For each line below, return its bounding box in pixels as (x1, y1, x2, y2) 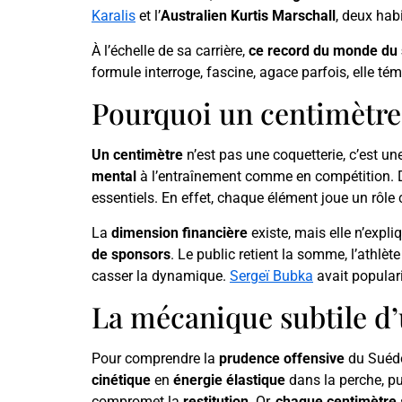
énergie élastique (173, 371, 285, 389)
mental (92, 168, 136, 186)
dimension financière (111, 223, 248, 241)
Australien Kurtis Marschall (161, 7, 336, 25)
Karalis (92, 7, 135, 25)
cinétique (92, 371, 151, 389)
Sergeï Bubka (230, 267, 313, 284)
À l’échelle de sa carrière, (92, 41, 249, 59)
